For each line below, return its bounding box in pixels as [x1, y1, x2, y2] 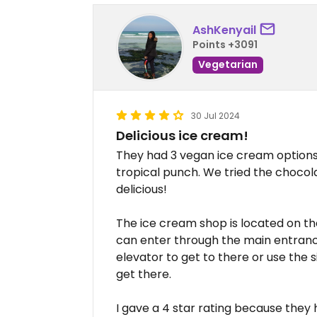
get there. [116, 266, 171, 283]
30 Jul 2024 [191, 110, 240, 122]
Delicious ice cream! [116, 127, 248, 145]
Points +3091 [192, 37, 258, 52]
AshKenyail [192, 21, 256, 38]
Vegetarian [198, 57, 258, 71]
